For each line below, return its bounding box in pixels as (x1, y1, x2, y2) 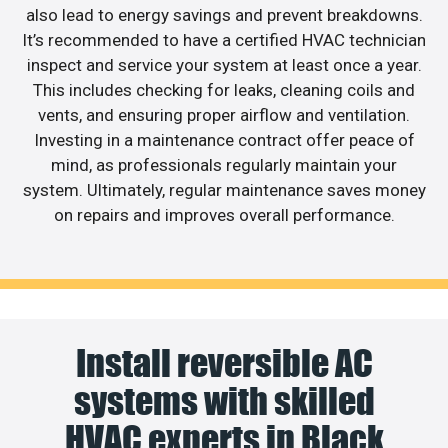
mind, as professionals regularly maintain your (51, 155, 397, 176)
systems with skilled (73, 378, 375, 423)
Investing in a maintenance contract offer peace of (33, 130, 415, 151)
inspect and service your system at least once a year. (26, 55, 422, 76)
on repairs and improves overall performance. (53, 205, 395, 226)
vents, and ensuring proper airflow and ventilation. (38, 105, 410, 126)
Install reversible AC (75, 340, 373, 385)
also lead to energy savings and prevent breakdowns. (25, 5, 423, 26)
